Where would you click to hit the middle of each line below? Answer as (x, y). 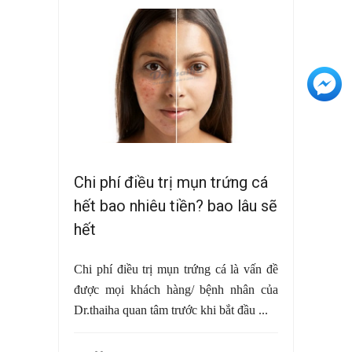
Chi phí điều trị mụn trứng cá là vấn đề (176, 269)
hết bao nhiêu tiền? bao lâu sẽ (176, 206)
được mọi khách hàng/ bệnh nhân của (176, 290)
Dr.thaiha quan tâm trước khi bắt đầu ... (171, 310)
